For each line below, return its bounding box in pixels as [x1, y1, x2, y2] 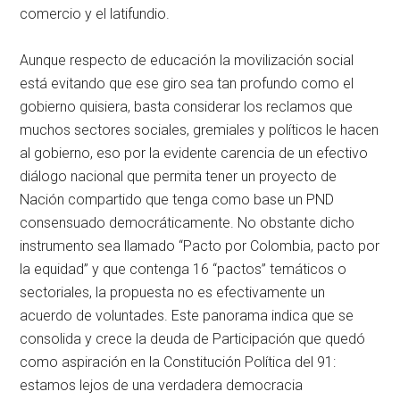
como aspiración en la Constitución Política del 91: [20, 353, 337, 371]
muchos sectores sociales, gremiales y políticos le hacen [20, 121, 379, 138]
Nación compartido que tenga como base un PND [20, 190, 335, 208]
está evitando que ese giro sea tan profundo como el [20, 74, 354, 92]
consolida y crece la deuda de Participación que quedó [20, 329, 366, 347]
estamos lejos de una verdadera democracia [20, 376, 304, 394]
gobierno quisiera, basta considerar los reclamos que [20, 97, 354, 115]
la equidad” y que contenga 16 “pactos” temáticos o [20, 260, 347, 278]
